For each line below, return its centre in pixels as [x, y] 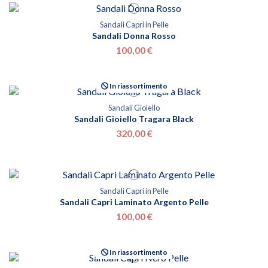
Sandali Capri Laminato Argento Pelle [134, 202]
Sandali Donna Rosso [134, 36]
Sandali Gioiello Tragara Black [134, 119]
